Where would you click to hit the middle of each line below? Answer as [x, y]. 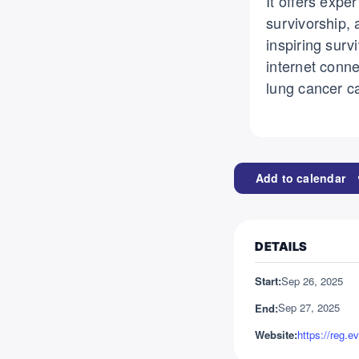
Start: [268, 281]
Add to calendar [301, 178]
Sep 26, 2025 [313, 280]
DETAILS [281, 247]
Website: [276, 335]
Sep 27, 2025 [309, 308]
